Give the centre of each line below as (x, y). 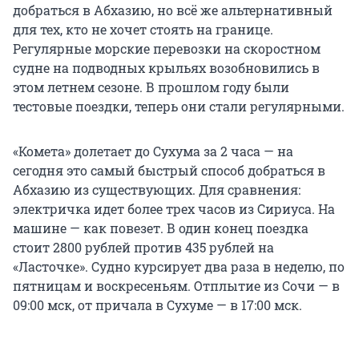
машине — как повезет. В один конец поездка (161, 228)
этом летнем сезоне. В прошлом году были (151, 87)
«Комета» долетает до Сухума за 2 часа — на (153, 151)
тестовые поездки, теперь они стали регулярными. (179, 106)
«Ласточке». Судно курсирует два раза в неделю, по (179, 266)
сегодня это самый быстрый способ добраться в (169, 170)
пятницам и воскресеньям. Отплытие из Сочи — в (176, 285)
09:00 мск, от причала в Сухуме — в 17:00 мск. (157, 305)
